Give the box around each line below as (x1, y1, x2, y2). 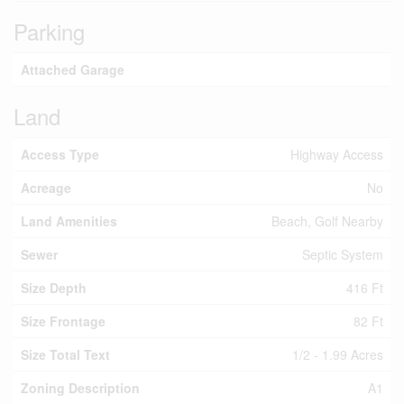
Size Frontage (21, 312, 106, 330)
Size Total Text (21, 345, 110, 363)
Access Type (21, 145, 99, 163)
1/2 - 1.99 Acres (292, 345, 383, 363)
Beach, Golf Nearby (271, 212, 383, 230)
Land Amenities (21, 212, 117, 230)
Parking (14, 15, 85, 47)
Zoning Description (21, 379, 140, 397)
